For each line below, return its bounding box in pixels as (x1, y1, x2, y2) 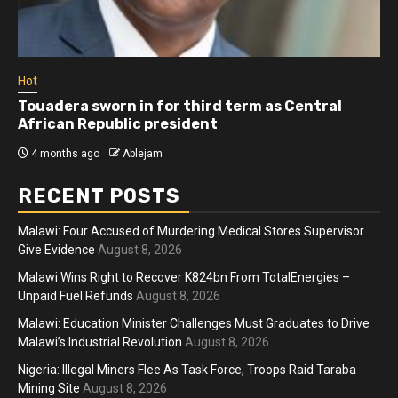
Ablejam (123, 147, 163, 160)
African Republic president (18, 115, 218, 132)
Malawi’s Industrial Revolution (18, 334, 182, 349)
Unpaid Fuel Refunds (18, 288, 133, 303)
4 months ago (28, 147, 99, 160)
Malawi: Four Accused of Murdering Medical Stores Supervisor (18, 223, 364, 238)
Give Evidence (18, 242, 95, 257)
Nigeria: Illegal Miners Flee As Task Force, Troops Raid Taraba (18, 362, 356, 377)
